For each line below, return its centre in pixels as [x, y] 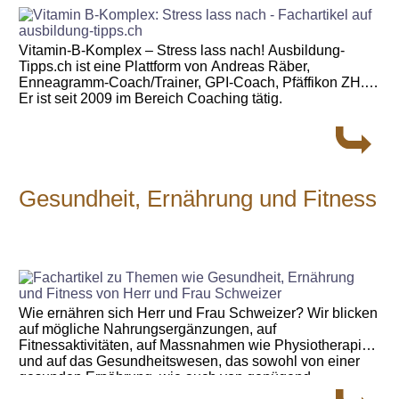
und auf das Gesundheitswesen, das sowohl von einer [190, 361]
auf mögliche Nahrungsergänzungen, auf [148, 329]
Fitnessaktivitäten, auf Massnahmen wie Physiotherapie [195, 345]
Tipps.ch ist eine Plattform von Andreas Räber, [165, 67]
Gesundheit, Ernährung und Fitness [198, 198]
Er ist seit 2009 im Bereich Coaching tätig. [151, 99]
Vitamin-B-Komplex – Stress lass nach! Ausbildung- [182, 51]
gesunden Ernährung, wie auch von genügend [165, 377]
